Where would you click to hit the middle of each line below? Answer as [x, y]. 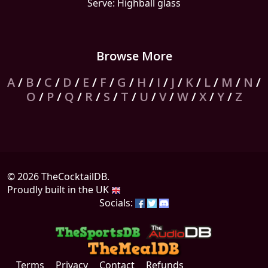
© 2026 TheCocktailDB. [58, 176]
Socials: [117, 203]
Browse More [134, 56]
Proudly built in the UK [59, 190]
